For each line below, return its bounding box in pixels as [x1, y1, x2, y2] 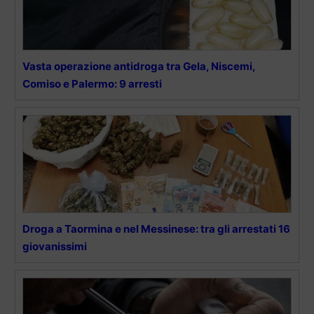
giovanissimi [22, 239, 87, 253]
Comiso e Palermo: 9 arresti [22, 76, 162, 90]
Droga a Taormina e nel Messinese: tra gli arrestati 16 [22, 221, 290, 235]
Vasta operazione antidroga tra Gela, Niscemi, [22, 59, 255, 73]
